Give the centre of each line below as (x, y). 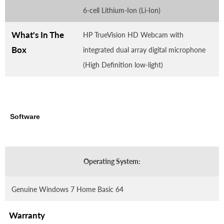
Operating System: (112, 161)
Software (25, 116)
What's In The (38, 34)
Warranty (25, 215)
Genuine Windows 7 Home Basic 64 (67, 189)
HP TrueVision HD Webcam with (133, 34)
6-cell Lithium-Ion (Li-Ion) (122, 10)
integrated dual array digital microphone (144, 49)
